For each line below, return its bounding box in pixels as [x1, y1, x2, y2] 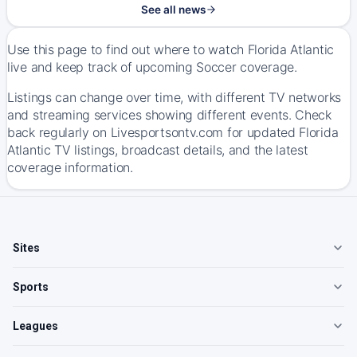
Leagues [13, 320, 58, 332]
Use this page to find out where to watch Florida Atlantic [7, 41, 334, 57]
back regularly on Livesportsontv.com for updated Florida [7, 124, 339, 140]
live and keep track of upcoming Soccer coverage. [7, 59, 297, 75]
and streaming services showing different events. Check [7, 107, 331, 123]
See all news [140, 3, 206, 16]
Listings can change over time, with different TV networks [7, 89, 341, 105]
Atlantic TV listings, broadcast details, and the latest [7, 142, 308, 158]
